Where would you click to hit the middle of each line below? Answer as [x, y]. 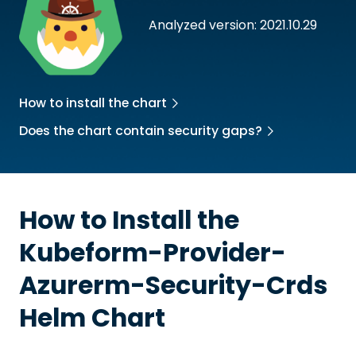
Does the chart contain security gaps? [140, 131]
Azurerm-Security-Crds [173, 286]
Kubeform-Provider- [152, 253]
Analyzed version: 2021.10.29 [232, 25]
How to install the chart [93, 103]
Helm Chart [92, 318]
